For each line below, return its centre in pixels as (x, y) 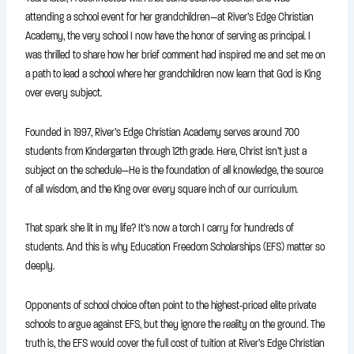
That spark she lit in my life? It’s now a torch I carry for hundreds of (160, 228)
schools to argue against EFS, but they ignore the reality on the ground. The (175, 324)
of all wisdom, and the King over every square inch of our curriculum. (162, 189)
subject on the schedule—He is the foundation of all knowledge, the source (175, 170)
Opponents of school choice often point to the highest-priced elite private (171, 305)
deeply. (40, 266)
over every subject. (64, 93)
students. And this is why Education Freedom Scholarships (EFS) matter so (175, 247)
